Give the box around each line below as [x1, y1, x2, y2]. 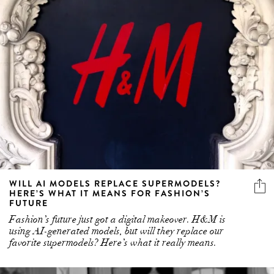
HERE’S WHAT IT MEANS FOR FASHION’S [9, 187, 210, 200]
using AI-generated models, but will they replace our [9, 225, 224, 238]
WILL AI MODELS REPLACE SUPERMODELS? [9, 177, 221, 190]
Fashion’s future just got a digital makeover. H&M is [9, 213, 226, 226]
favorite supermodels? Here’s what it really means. [9, 237, 217, 250]
